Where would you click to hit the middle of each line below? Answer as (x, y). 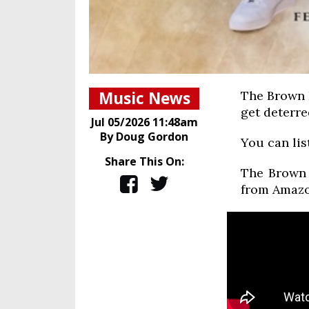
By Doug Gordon (144, 137)
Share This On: (144, 161)
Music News (144, 98)
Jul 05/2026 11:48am (144, 122)
